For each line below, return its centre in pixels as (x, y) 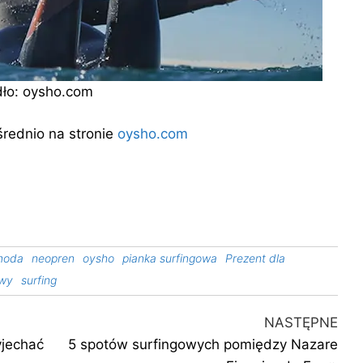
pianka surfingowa (169, 258)
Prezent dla (255, 258)
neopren (53, 258)
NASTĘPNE (301, 323)
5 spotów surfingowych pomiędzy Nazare (203, 345)
